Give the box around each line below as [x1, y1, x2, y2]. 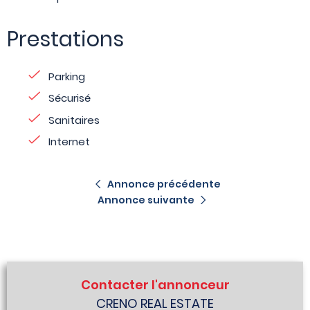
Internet [48, 134, 90, 149]
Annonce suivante [98, 193, 194, 208]
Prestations [7, 24, 124, 54]
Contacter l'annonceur [80, 276, 230, 294]
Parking [48, 69, 85, 84]
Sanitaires [48, 112, 100, 127]
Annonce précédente [107, 176, 221, 191]
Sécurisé [48, 91, 91, 106]
